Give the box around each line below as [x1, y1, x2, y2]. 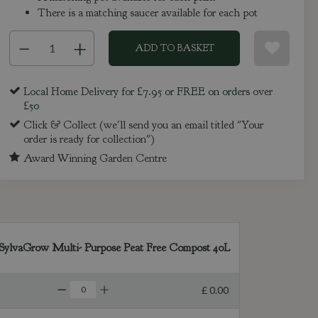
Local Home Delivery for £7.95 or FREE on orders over [23, 84, 273, 99]
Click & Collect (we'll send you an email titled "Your [23, 117, 264, 132]
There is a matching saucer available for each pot [38, 6, 258, 21]
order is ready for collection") [23, 131, 155, 146]
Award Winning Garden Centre [23, 150, 168, 165]
